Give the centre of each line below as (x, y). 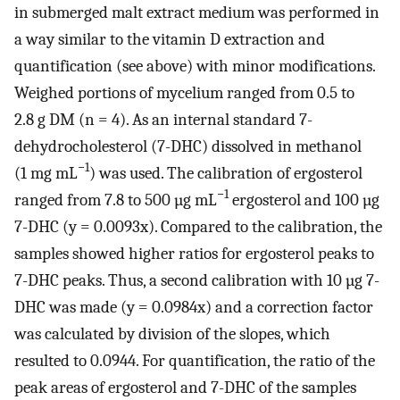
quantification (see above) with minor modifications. (195, 66)
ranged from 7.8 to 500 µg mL (116, 200)
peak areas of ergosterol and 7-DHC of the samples (185, 387)
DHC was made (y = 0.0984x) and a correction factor (194, 307)
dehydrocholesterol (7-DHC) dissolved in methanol (188, 146)
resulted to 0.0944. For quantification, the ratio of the (195, 360)
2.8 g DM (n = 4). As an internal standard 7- (163, 119)
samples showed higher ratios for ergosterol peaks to (194, 253)
